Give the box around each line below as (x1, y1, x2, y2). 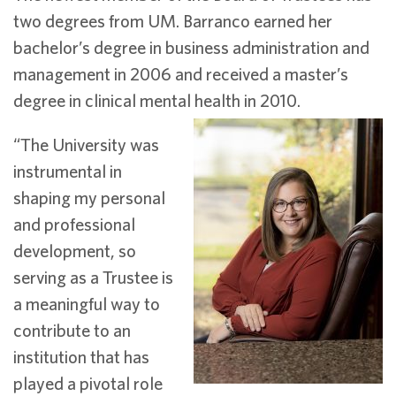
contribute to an (13, 320, 131, 340)
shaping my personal (13, 187, 165, 208)
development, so (13, 240, 136, 261)
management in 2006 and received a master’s (13, 64, 348, 84)
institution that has (13, 346, 149, 367)
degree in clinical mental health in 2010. (13, 90, 301, 110)
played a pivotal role (13, 373, 163, 393)
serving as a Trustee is (13, 267, 173, 287)
